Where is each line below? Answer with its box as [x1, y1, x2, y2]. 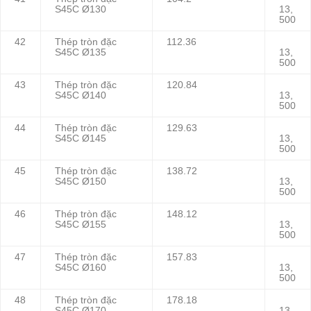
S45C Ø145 [55, 133, 106, 144]
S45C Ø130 [55, 4, 106, 15]
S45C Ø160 [55, 262, 106, 274]
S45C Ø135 [55, 47, 106, 58]
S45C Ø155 [55, 219, 106, 230]
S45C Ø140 [55, 90, 106, 101]
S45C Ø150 [55, 176, 106, 187]
